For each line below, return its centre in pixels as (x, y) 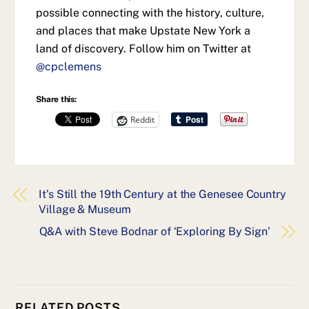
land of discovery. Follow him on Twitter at (144, 48)
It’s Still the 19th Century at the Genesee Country (163, 195)
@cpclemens (69, 66)
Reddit (143, 120)
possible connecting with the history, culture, (150, 12)
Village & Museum (85, 210)
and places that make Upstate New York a (143, 30)
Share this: (56, 100)
